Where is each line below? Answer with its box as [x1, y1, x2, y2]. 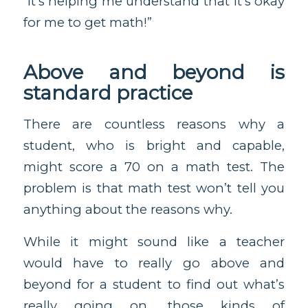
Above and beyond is [23, 60, 285, 84]
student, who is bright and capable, [23, 137, 285, 154]
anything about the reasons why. [23, 201, 232, 218]
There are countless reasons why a [23, 116, 285, 133]
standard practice [23, 80, 192, 104]
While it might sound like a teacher [23, 234, 285, 250]
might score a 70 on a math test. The [23, 159, 285, 175]
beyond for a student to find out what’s [23, 276, 285, 293]
